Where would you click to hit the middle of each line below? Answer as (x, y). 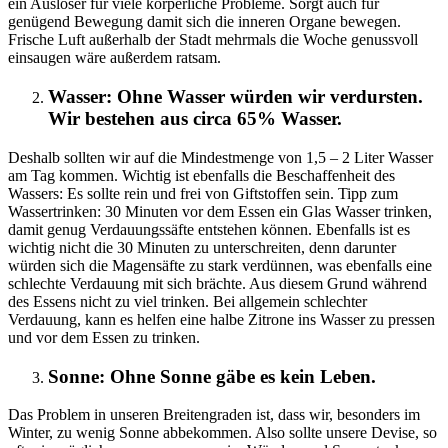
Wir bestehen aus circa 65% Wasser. (195, 119)
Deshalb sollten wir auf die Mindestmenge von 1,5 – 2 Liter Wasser (220, 157)
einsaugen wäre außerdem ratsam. (114, 58)
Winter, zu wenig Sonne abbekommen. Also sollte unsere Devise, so (222, 433)
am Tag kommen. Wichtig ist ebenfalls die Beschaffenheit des (201, 175)
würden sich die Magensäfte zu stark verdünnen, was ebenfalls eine (220, 265)
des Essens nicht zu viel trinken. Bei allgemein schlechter (187, 301)
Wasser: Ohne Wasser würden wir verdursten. (235, 97)
